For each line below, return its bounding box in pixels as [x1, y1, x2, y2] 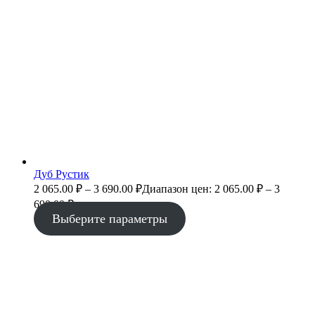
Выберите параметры [51, 212, 167, 226]
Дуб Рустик [34, 168, 89, 181]
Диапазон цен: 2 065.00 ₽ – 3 [142, 183, 280, 195]
